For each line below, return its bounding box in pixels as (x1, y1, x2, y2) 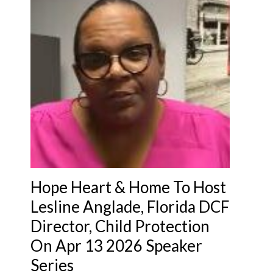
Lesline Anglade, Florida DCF (30, 197, 229, 217)
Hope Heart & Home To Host (30, 177, 226, 197)
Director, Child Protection (30, 216, 210, 236)
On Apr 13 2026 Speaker (30, 236, 202, 256)
